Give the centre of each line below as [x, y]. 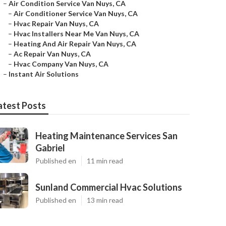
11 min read [105, 161]
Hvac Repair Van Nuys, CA [56, 23]
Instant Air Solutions [44, 74]
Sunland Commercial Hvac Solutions [109, 187]
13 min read [105, 200]
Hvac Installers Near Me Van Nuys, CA [76, 34]
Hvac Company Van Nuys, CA [61, 64]
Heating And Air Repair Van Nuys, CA [75, 44]
